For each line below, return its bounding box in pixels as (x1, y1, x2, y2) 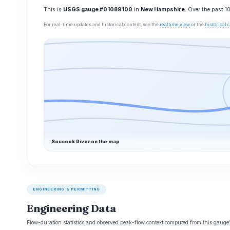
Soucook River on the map (51, 139, 120, 144)
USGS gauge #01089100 (63, 6, 132, 13)
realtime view (160, 22, 190, 27)
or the (190, 22, 205, 27)
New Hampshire (141, 6, 185, 13)
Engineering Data (27, 202, 117, 215)
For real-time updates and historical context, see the (44, 22, 160, 27)
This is (44, 6, 63, 13)
